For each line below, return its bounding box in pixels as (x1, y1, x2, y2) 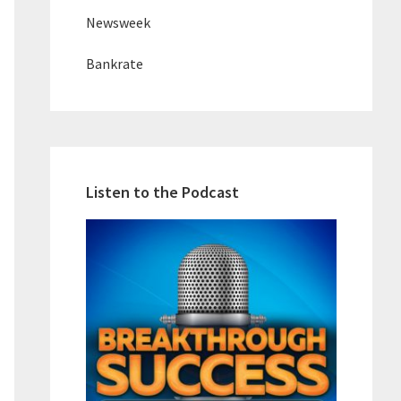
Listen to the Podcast (86, 181, 239, 202)
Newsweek (86, 13, 150, 31)
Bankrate (86, 54, 143, 73)
